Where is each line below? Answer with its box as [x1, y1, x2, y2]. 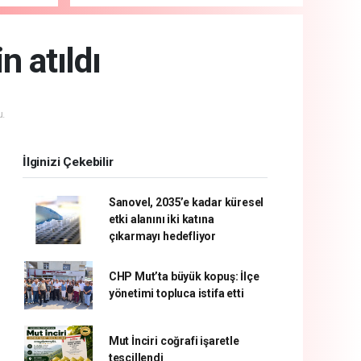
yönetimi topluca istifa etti [108, 287, 244, 301]
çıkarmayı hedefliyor [108, 230, 216, 243]
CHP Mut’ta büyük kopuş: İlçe [108, 270, 259, 284]
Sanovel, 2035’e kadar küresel [108, 196, 264, 210]
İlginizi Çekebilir [23, 155, 114, 170]
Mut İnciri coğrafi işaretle [108, 334, 239, 348]
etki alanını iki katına [108, 213, 214, 226]
